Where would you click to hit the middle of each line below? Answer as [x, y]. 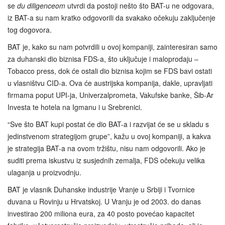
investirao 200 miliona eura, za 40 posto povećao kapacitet [101, 214]
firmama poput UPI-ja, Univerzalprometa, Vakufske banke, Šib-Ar [110, 95]
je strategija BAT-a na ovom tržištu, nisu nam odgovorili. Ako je [106, 148]
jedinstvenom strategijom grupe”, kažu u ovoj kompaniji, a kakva [109, 136]
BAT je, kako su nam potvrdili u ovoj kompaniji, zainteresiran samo [113, 47]
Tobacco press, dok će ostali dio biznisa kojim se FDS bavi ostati [110, 71]
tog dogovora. [30, 30]
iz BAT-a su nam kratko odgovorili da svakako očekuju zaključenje [111, 18]
